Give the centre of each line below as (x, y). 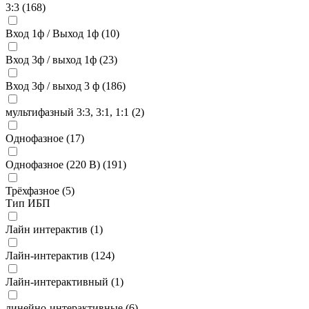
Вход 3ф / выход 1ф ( (54, 59)
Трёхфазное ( (36, 190)
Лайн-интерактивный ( (60, 281)
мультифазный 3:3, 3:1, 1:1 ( (70, 112)
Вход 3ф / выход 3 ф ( (56, 86)
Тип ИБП (28, 203)
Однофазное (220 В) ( (56, 164)
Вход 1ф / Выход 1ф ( (55, 33)
